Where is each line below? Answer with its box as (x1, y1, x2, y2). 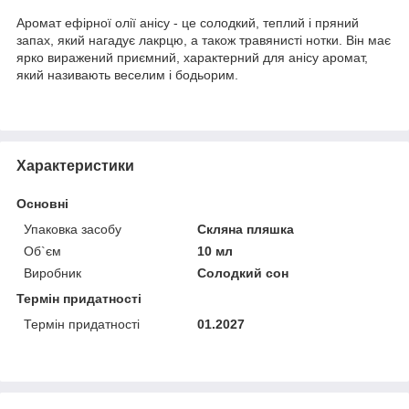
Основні (16, 196, 68, 212)
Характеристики (16, 158, 134, 174)
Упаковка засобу (24, 222, 121, 237)
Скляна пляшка (197, 222, 295, 237)
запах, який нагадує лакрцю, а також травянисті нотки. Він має (16, 33, 391, 48)
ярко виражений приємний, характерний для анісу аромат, (16, 50, 368, 66)
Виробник (24, 266, 81, 281)
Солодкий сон (197, 266, 289, 281)
